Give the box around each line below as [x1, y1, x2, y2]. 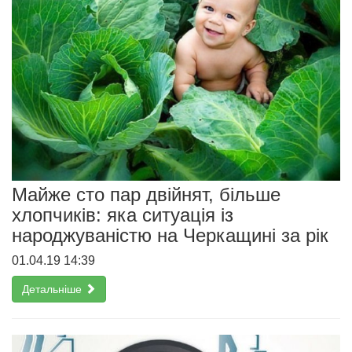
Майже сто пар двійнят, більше [12, 184, 280, 206]
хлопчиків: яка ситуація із [12, 204, 233, 226]
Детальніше [22, 283, 85, 296]
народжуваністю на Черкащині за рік [12, 225, 328, 247]
